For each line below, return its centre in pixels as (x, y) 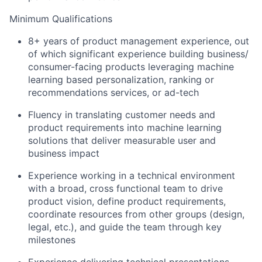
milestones (52, 240)
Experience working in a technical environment (132, 176)
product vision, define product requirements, (127, 201)
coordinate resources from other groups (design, (136, 214)
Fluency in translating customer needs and (122, 115)
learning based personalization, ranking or (121, 80)
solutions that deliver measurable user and (122, 141)
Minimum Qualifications (61, 19)
